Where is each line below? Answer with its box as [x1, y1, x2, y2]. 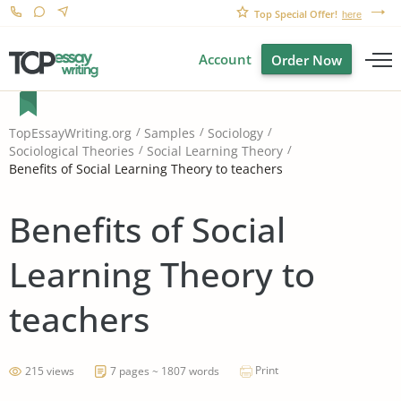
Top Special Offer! [254, 7, 337, 21]
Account [199, 50, 252, 68]
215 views [25, 363, 74, 379]
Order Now [271, 51, 342, 69]
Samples [144, 124, 195, 142]
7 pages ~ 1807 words [110, 363, 219, 379]
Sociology [208, 124, 263, 142]
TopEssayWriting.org [9, 124, 132, 142]
